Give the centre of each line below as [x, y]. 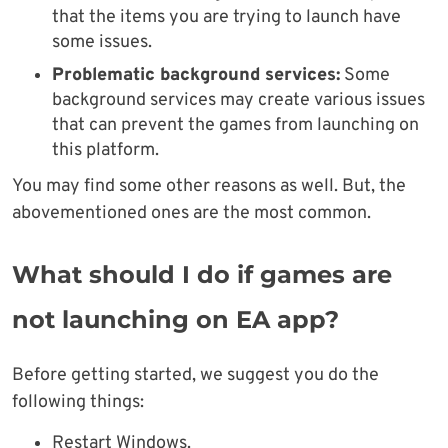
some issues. [102, 43]
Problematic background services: [196, 76]
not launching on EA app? [175, 320]
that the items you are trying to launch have [226, 18]
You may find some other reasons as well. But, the [209, 187]
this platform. [105, 151]
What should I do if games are [202, 275]
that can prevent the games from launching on [235, 126]
